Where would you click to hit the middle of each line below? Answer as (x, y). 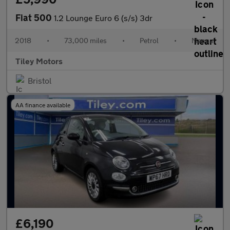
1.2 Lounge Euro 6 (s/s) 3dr (103, 18)
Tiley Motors (39, 61)
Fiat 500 (35, 17)
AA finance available (43, 105)
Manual (203, 40)
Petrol (149, 40)
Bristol (40, 80)
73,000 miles (85, 40)
